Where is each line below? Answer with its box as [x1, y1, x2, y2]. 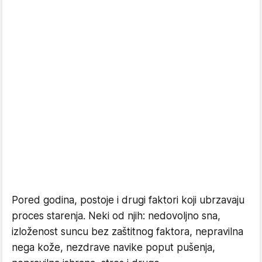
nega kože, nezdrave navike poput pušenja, [12, 241, 215, 253]
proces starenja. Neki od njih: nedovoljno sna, [12, 209, 220, 222]
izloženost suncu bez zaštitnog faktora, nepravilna [12, 225, 243, 237]
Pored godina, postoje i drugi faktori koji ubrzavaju [12, 194, 244, 206]
